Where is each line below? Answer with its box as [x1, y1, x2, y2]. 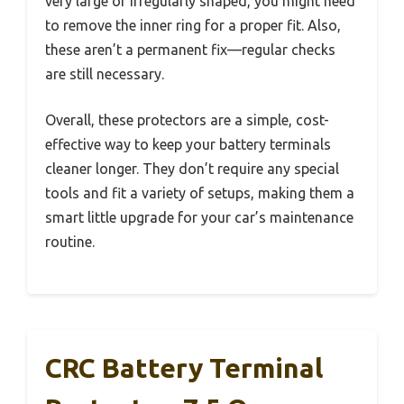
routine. [45, 234, 95, 251]
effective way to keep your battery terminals [45, 136, 331, 153]
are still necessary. [45, 66, 164, 83]
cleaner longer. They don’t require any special [45, 161, 339, 178]
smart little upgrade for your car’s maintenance [45, 209, 353, 226]
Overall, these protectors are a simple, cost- [45, 112, 329, 129]
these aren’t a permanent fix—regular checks [45, 41, 335, 59]
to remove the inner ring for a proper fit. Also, [45, 17, 341, 34]
